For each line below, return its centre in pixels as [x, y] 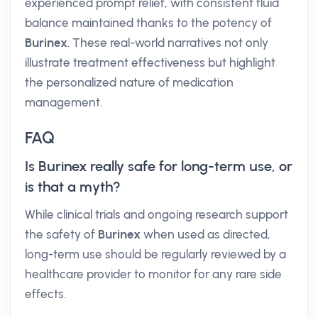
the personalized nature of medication [129, 82]
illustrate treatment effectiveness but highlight [150, 62]
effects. [45, 294]
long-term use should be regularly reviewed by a [155, 254]
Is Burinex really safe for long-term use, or [159, 166]
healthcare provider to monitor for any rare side [153, 274]
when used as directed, [205, 234]
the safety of [61, 234]
